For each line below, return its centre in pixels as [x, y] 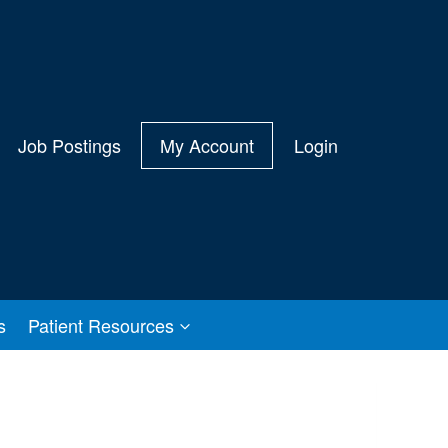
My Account [207, 145]
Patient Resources [100, 324]
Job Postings [69, 145]
